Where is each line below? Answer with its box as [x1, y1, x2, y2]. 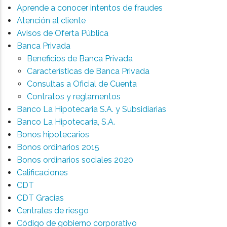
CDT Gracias [16, 193, 64, 203]
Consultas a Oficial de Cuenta [26, 79, 137, 89]
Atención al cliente [16, 16, 86, 25]
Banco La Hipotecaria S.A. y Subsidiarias [16, 104, 166, 114]
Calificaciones [16, 168, 68, 177]
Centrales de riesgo [16, 206, 89, 215]
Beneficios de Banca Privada [26, 54, 133, 63]
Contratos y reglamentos [26, 92, 121, 101]
